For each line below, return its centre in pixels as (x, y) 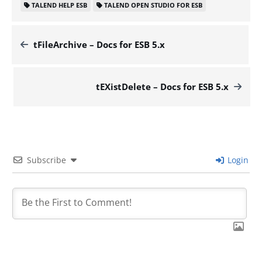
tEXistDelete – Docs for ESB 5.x (162, 86)
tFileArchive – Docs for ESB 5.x (99, 44)
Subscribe (46, 160)
